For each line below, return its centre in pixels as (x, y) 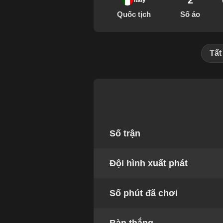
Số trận (125, 134)
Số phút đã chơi (144, 193)
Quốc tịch (134, 14)
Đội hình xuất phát (149, 164)
